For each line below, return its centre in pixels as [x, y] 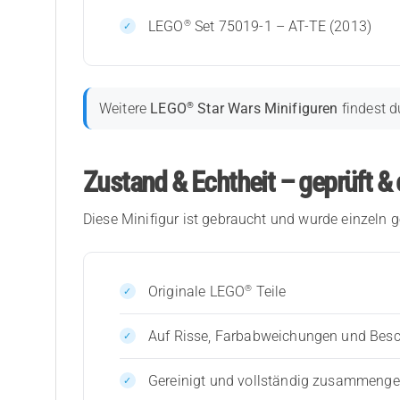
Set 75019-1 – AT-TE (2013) [281, 26]
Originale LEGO [196, 291]
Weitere [125, 109]
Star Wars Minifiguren [266, 109]
